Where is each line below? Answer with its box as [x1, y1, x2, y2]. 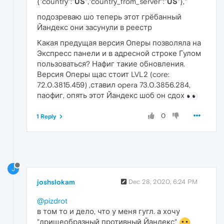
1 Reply [36, 113, 56, 120]
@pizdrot [37, 196, 67, 205]
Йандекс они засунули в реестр [37, 23, 152, 32]
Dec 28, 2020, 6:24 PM [128, 177, 197, 185]
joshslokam [37, 177, 75, 186]
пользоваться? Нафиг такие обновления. [37, 59, 185, 68]
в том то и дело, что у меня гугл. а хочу [37, 206, 180, 215]
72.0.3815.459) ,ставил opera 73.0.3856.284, [37, 80, 190, 89]
